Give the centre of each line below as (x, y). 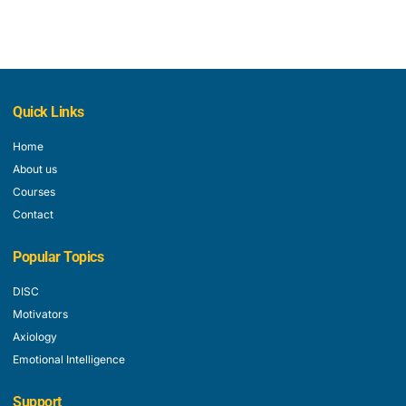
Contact (33, 214)
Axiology (35, 337)
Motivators (40, 314)
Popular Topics (58, 257)
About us (35, 169)
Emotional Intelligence (69, 359)
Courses (34, 192)
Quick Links (48, 112)
